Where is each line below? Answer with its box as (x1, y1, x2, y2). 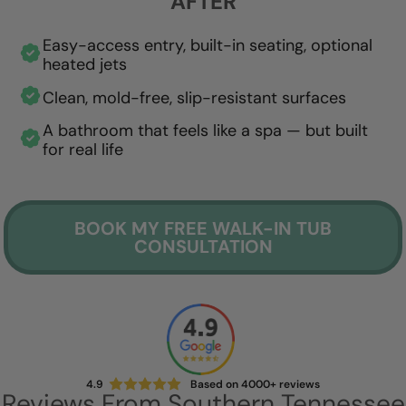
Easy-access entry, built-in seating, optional (43, 34, 372, 56)
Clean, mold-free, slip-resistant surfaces (43, 86, 346, 109)
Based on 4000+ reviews (190, 377, 320, 391)
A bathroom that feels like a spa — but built (43, 120, 368, 141)
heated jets (43, 53, 127, 75)
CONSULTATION (133, 235, 273, 258)
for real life (43, 139, 123, 160)
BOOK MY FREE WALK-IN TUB (74, 217, 332, 240)
